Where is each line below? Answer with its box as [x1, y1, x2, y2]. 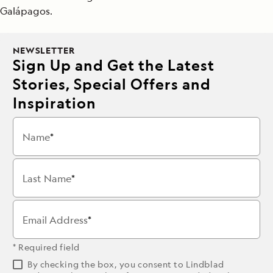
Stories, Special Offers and [13, 74, 211, 94]
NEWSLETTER [13, 44, 75, 56]
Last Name [23, 172, 71, 185]
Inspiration [13, 93, 96, 113]
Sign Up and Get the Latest [13, 55, 214, 75]
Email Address [23, 213, 88, 227]
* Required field [13, 241, 80, 253]
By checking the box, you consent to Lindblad [27, 258, 224, 270]
